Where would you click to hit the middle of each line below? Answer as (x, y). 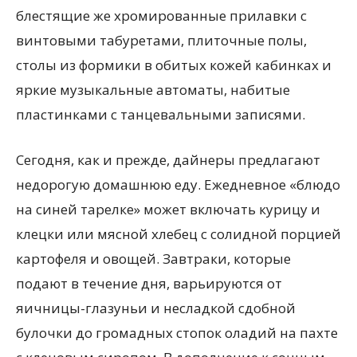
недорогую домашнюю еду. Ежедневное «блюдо (178, 184)
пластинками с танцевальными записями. (161, 114)
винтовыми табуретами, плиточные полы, (161, 40)
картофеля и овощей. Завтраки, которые (153, 259)
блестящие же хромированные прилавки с (161, 16)
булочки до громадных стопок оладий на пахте (177, 333)
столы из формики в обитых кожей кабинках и (174, 65)
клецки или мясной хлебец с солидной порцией (178, 234)
